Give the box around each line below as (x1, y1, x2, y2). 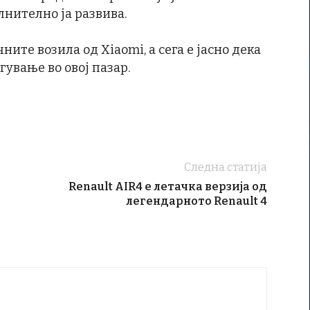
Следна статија (184, 161, 267, 174)
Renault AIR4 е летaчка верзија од (69, 180, 267, 193)
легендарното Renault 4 (126, 194, 267, 208)
